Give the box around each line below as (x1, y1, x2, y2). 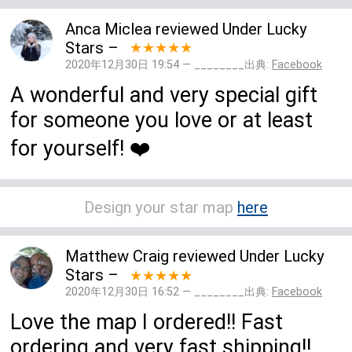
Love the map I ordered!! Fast (10, 310, 284, 335)
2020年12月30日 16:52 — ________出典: (64, 284, 272, 299)
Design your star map (84, 197, 237, 217)
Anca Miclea (64, 19, 152, 38)
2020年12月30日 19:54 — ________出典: (64, 57, 272, 71)
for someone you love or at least (10, 108, 313, 133)
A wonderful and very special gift (10, 82, 318, 108)
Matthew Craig (64, 246, 169, 266)
